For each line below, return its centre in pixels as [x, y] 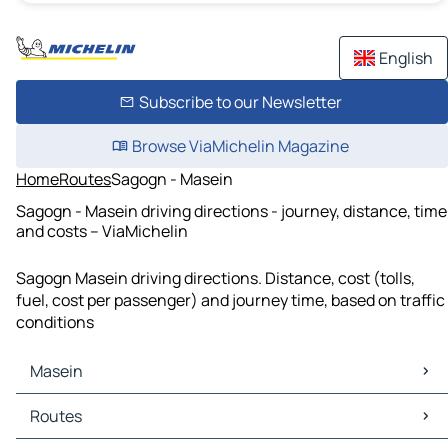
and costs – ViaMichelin [102, 230]
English [406, 58]
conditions [55, 322]
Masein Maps [67, 405]
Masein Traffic [72, 427]
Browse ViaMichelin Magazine [240, 146]
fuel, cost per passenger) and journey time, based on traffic [230, 300]
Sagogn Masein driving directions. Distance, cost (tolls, [215, 278]
